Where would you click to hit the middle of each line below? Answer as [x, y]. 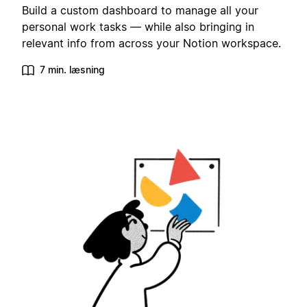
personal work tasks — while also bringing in [138, 27]
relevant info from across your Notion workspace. [151, 44]
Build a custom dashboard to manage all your [140, 11]
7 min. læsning [72, 70]
